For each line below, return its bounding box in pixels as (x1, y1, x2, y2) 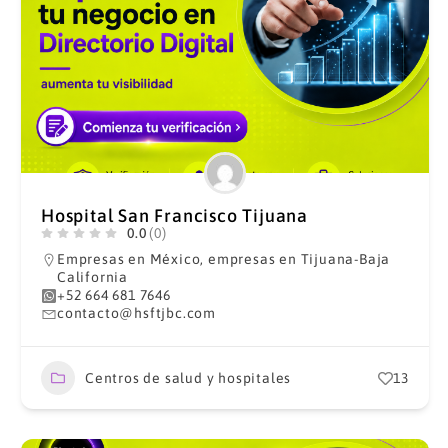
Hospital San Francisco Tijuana (40, 205, 308, 226)
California (56, 269, 128, 285)
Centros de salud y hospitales (84, 369, 292, 386)
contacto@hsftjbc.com (56, 305, 216, 321)
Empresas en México (56, 251, 201, 267)
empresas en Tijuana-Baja (207, 251, 391, 267)
